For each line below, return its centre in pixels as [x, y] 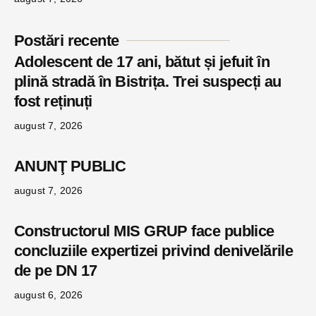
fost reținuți [53, 101]
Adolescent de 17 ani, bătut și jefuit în [142, 61]
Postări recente [67, 40]
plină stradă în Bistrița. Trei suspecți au [148, 81]
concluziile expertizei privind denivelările [154, 250]
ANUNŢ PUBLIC [95, 166]
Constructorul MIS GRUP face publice [144, 231]
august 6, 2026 [49, 294]
